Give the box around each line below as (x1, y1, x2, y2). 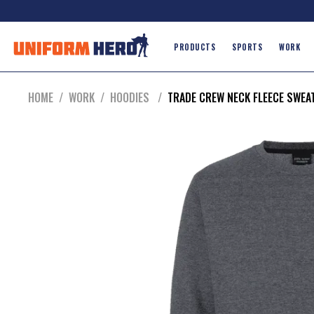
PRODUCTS (174, 41, 215, 53)
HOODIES (110, 89, 152, 106)
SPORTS (232, 41, 262, 53)
